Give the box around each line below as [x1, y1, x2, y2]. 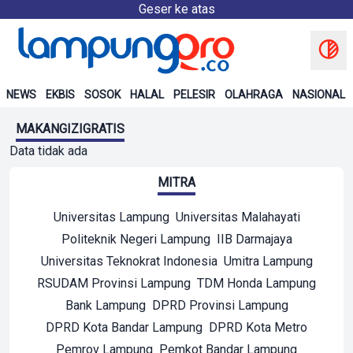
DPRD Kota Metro [209, 320, 307, 335]
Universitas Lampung [53, 210, 169, 225]
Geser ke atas [138, 2, 215, 17]
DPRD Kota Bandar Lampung [46, 320, 203, 335]
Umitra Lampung [223, 254, 313, 269]
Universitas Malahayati [175, 210, 300, 225]
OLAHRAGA [225, 88, 283, 101]
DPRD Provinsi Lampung [151, 298, 288, 313]
